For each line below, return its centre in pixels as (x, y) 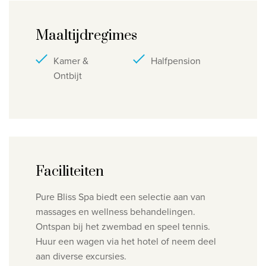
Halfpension (176, 61)
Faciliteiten (70, 172)
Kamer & (71, 61)
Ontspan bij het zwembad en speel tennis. (123, 227)
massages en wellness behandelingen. (115, 212)
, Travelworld (178, 37)
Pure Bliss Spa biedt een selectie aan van (121, 197)
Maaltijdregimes (86, 36)
